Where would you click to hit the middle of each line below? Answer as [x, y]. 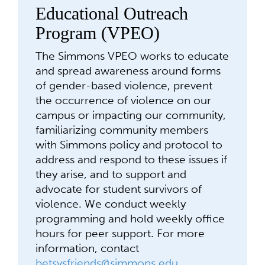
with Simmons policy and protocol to [129, 145]
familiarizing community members [122, 130]
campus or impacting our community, [131, 115]
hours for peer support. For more [120, 233]
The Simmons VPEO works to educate [132, 56]
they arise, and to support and [111, 174]
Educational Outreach [112, 13]
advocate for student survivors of [119, 189]
